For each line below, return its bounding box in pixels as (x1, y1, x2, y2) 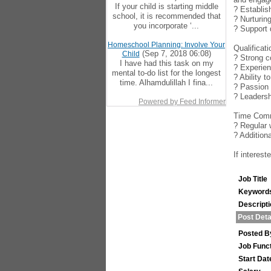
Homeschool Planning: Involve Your (108, 41, 225, 49)
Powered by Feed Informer (139, 97, 226, 106)
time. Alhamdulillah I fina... (120, 78, 213, 87)
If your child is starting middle (114, 2, 218, 11)
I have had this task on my (119, 59, 214, 68)
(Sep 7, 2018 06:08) (139, 49, 211, 58)
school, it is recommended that (112, 11, 221, 21)
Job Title (238, 175, 268, 183)
